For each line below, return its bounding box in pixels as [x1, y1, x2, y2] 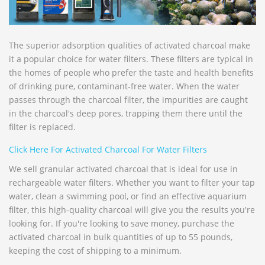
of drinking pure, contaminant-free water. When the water [9, 80, 240, 92]
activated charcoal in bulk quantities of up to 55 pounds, [9, 231, 232, 243]
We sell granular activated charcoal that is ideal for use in [9, 163, 238, 174]
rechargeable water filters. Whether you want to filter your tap [9, 176, 255, 188]
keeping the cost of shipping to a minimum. [9, 244, 182, 256]
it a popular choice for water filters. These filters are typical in [9, 53, 253, 64]
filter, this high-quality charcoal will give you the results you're [9, 203, 255, 215]
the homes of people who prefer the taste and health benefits [9, 66, 254, 78]
